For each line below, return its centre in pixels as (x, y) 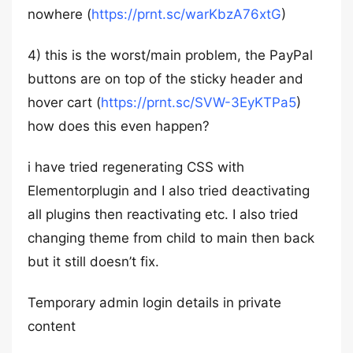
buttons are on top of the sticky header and (165, 79)
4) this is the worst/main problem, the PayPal (170, 55)
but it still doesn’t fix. (93, 262)
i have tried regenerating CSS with (136, 167)
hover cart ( (64, 102)
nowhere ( (59, 14)
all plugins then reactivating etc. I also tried (163, 214)
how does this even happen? (119, 126)
